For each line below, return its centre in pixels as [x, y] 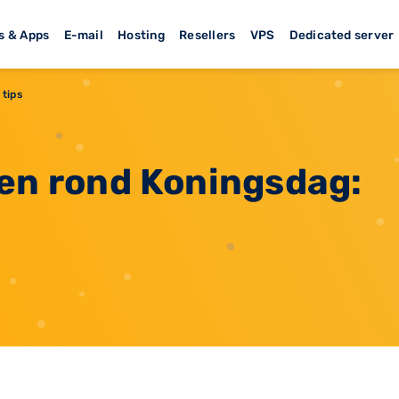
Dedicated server [342, 34]
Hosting [141, 34]
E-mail [83, 34]
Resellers [208, 34]
